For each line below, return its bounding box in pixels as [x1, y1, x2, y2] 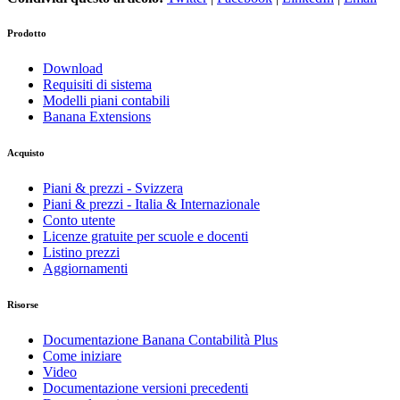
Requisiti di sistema [43, 77, 152, 93]
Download [43, 61, 103, 77]
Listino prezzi [43, 245, 120, 261]
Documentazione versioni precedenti [43, 380, 248, 396]
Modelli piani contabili [43, 93, 170, 109]
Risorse [7, 299, 38, 311]
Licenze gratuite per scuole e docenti [43, 229, 248, 245]
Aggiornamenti [43, 261, 128, 277]
